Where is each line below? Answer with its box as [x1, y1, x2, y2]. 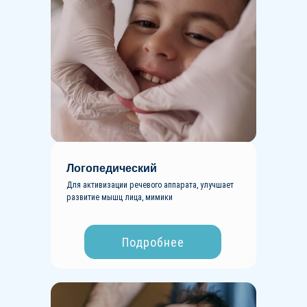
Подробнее [121, 234, 184, 249]
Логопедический [66, 162, 157, 174]
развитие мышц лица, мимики [66, 193, 173, 202]
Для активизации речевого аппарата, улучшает [66, 180, 234, 190]
